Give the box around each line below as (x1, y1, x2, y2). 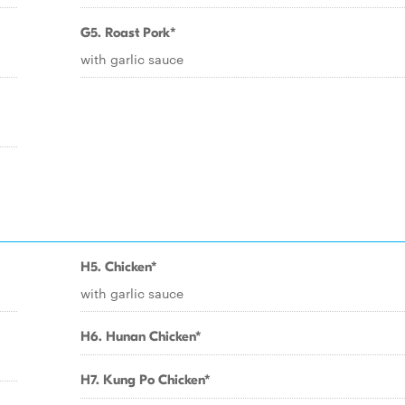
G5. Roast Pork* (80, 24, 176, 41)
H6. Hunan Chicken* (80, 328, 202, 344)
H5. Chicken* (80, 259, 157, 275)
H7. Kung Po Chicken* (80, 372, 211, 388)
